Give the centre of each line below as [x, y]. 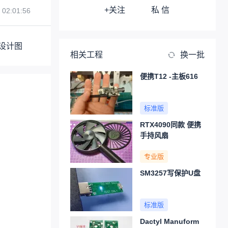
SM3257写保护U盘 [170, 173]
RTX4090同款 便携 [170, 125]
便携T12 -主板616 [169, 76]
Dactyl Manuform [169, 221]
